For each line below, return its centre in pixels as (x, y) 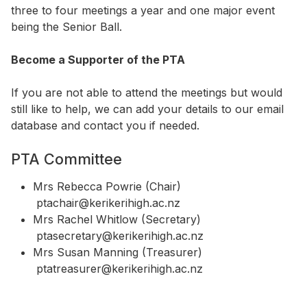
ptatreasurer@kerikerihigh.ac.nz (118, 269)
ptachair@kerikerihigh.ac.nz (107, 203)
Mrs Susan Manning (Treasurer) (124, 253)
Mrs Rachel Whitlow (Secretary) (124, 220)
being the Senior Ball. (66, 27)
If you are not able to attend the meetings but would (147, 93)
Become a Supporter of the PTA (98, 60)
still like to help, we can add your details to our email (147, 109)
